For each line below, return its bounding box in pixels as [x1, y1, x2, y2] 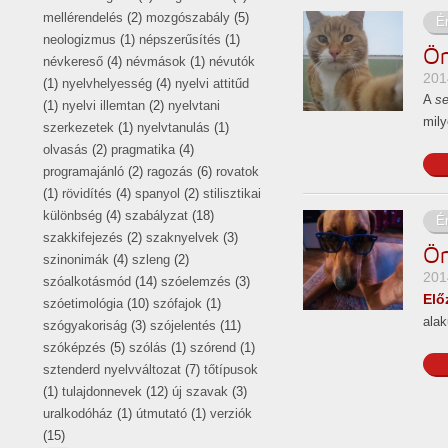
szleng [132, 251, 170, 267]
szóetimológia [43, 295, 123, 311]
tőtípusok [204, 361, 258, 377]
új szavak [172, 383, 228, 399]
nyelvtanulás [137, 119, 210, 135]
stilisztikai [203, 185, 261, 201]
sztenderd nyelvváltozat [43, 361, 181, 377]
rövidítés [62, 185, 112, 201]
